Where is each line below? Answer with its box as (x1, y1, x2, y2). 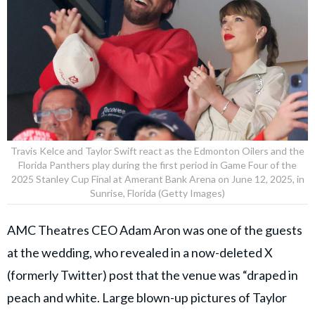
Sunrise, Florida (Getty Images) (90, 187, 225, 200)
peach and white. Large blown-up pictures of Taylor (7, 290, 287, 306)
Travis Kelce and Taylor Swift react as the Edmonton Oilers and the (11, 145, 304, 157)
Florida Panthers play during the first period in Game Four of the (18, 159, 297, 172)
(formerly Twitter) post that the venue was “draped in (7, 267, 298, 283)
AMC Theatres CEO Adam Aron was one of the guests (7, 222, 302, 238)
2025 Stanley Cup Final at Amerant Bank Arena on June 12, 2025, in (11, 173, 304, 186)
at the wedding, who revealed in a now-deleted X (7, 245, 273, 261)
